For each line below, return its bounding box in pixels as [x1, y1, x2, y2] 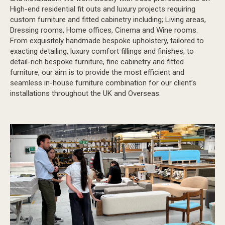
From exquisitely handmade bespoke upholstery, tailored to [10, 36, 204, 45]
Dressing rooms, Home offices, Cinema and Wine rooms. [10, 25, 198, 35]
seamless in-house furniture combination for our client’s [10, 78, 196, 87]
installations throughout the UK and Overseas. [10, 88, 161, 98]
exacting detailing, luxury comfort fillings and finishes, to [10, 46, 194, 56]
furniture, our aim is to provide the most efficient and [10, 67, 184, 77]
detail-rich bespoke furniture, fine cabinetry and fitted [10, 57, 184, 66]
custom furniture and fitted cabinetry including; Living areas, [10, 15, 206, 24]
